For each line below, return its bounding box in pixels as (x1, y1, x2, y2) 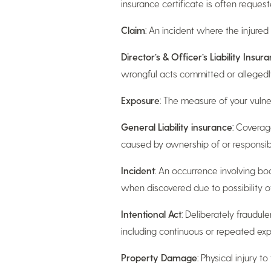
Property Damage (120, 252, 197, 263)
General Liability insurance (120, 121, 232, 132)
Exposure (120, 94, 160, 106)
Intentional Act (120, 208, 181, 220)
